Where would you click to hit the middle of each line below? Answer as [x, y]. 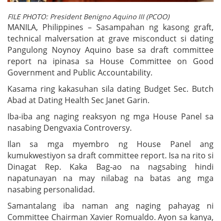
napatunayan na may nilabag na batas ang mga [110, 178]
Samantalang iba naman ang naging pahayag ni [110, 205]
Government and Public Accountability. [80, 72]
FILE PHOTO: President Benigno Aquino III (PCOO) [88, 16]
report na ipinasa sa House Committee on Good [110, 61]
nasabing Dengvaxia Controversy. [70, 128]
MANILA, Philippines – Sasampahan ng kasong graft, [110, 27]
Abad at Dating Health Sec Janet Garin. [78, 100]
